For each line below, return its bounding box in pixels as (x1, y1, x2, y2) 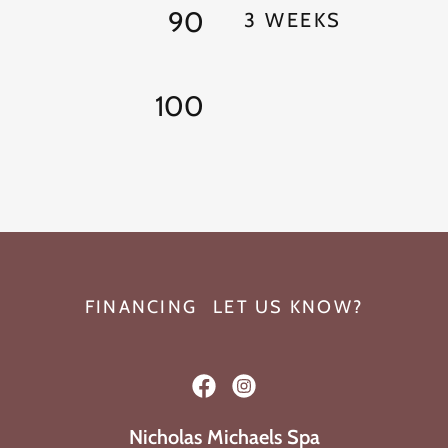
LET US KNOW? (213, 296, 364, 318)
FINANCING (84, 296, 198, 318)
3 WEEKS (244, 8, 342, 32)
